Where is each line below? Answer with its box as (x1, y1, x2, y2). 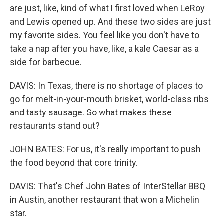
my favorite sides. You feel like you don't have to (10, 30, 199, 40)
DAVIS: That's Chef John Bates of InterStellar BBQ (10, 181, 205, 191)
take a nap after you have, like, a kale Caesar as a (10, 43, 199, 54)
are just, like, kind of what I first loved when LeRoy (10, 3, 205, 13)
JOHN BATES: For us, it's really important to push (10, 144, 201, 154)
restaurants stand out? (10, 120, 100, 131)
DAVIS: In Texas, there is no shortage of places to (10, 80, 203, 91)
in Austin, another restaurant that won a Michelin (10, 194, 199, 205)
